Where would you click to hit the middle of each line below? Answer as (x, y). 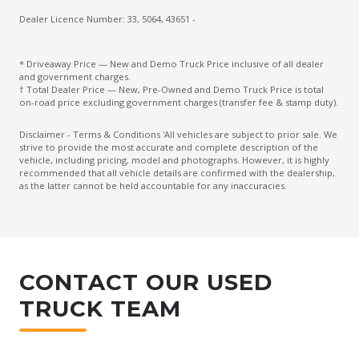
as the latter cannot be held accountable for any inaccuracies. (153, 185)
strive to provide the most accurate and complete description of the (169, 147)
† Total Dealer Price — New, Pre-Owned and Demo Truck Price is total (171, 89)
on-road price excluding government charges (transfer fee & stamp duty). (179, 102)
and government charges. (75, 76)
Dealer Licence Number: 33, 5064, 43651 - (107, 18)
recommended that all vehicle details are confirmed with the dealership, (177, 172)
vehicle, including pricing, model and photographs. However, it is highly (174, 159)
